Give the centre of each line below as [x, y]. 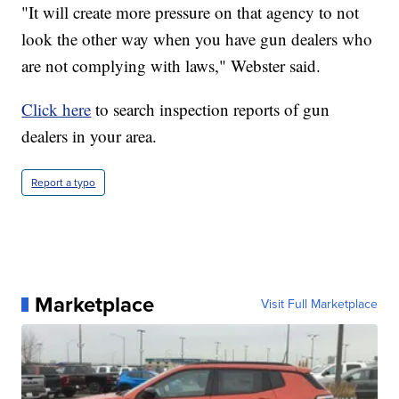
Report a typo [64, 182]
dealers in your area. [90, 135]
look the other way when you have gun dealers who [197, 38]
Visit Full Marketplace [319, 304]
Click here [57, 109]
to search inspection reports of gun [211, 109]
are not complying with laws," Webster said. [171, 65]
